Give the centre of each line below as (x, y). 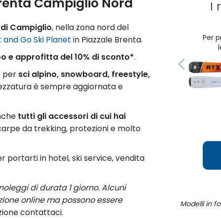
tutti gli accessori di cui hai (72, 116)
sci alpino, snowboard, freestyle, (84, 74)
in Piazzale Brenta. (107, 40)
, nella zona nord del (90, 27)
